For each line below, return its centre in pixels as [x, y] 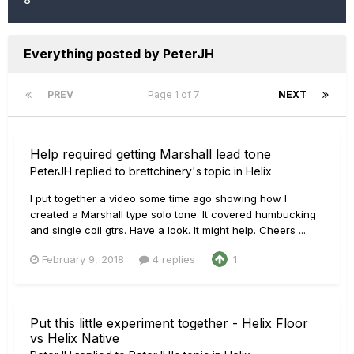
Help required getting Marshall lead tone [151, 154]
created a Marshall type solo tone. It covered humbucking [173, 214]
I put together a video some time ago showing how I [158, 198]
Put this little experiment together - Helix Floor [169, 323]
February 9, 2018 [83, 259]
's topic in [219, 171]
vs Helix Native [75, 338]
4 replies [172, 259]
